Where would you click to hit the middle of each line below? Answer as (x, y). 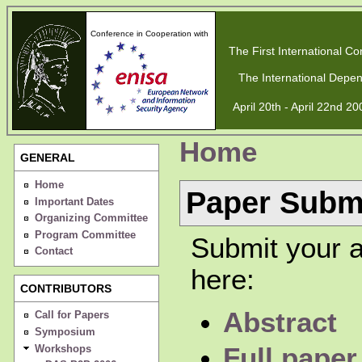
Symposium (65, 331)
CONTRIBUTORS (66, 288)
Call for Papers (72, 315)
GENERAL (48, 158)
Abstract (280, 323)
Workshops (63, 348)
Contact (53, 251)
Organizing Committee (91, 218)
